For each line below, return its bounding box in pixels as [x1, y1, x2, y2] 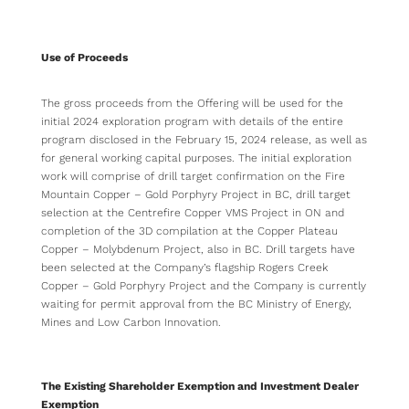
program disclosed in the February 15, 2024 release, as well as [41, 133, 367, 147]
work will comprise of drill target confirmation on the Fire [41, 170, 345, 184]
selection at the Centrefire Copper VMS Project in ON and [41, 206, 344, 220]
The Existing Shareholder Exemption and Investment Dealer [41, 380, 359, 393]
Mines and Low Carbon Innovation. [41, 316, 221, 330]
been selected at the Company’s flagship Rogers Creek [41, 261, 328, 275]
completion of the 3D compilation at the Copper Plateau [41, 225, 338, 238]
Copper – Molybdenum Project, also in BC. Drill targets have [41, 243, 355, 257]
